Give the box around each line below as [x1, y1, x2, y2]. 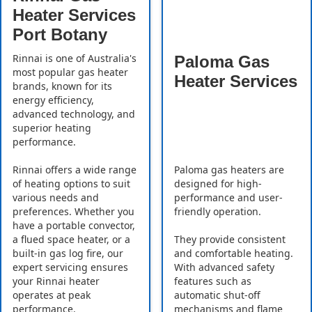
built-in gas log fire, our [13, 247, 123, 260]
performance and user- [174, 191, 283, 205]
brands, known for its [13, 79, 112, 93]
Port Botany [13, 25, 107, 45]
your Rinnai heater [13, 274, 100, 288]
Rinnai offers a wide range [13, 163, 136, 177]
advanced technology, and [13, 107, 135, 121]
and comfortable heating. [174, 247, 293, 260]
